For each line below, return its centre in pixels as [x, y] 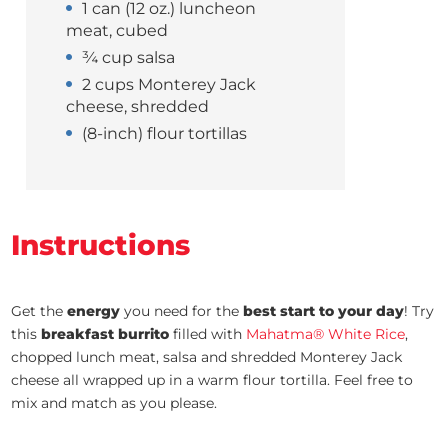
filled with [208, 334]
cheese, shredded [138, 107]
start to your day [342, 311]
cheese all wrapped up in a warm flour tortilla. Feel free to [212, 380]
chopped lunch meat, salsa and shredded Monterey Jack [207, 357]
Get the [39, 311]
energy [94, 311]
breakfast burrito [105, 334]
